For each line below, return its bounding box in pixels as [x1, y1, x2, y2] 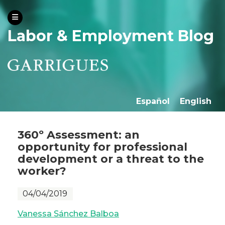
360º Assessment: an [18, 128, 140, 142]
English [180, 96, 211, 106]
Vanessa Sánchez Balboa [18, 209, 119, 219]
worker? [18, 164, 66, 178]
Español [136, 96, 170, 106]
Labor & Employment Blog [8, 27, 214, 45]
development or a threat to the [18, 152, 204, 166]
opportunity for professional [18, 140, 187, 154]
